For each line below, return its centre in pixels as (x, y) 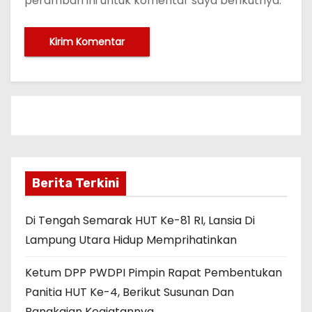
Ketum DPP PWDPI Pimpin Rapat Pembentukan (154, 273)
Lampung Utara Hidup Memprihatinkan (131, 240)
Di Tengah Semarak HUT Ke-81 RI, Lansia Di (140, 221)
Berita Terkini (76, 184)
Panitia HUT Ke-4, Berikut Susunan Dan (130, 292)
